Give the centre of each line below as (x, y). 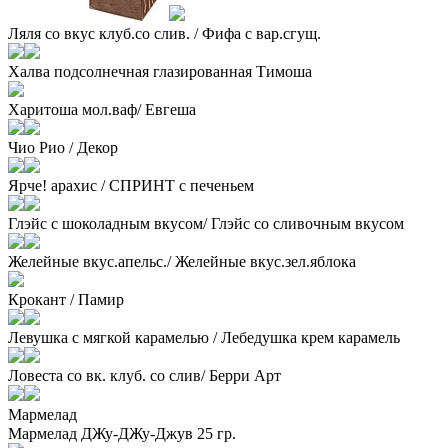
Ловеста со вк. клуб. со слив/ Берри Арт (144, 375)
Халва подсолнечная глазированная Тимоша (160, 71)
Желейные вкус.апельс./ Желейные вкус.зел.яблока (182, 261)
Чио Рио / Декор (63, 147)
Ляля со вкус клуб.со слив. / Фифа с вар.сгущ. (164, 33)
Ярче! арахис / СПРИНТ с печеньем (131, 185)
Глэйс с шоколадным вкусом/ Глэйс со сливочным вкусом (206, 223)
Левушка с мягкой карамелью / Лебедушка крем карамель (204, 337)
